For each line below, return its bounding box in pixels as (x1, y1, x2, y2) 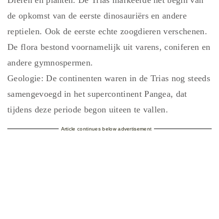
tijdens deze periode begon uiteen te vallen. (7, 105, 169, 115)
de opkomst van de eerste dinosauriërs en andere (7, 11, 187, 21)
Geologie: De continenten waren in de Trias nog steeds (7, 73, 210, 84)
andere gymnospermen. (7, 58, 93, 68)
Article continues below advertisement (61, 126, 152, 132)
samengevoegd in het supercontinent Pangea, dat (7, 89, 187, 99)
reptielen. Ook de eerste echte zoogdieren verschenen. (7, 26, 207, 37)
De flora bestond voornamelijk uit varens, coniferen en (7, 42, 211, 52)
